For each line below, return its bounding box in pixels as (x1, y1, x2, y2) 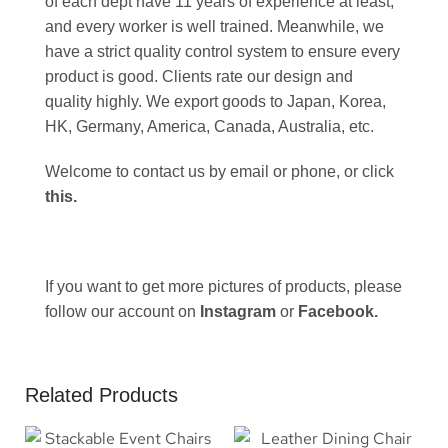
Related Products (25, 384, 178, 407)
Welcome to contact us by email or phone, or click (45, 163, 394, 181)
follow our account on (45, 303, 200, 321)
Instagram (200, 303, 276, 321)
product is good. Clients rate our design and (45, 68, 353, 86)
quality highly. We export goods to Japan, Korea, (45, 93, 386, 111)
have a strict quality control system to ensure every (45, 43, 400, 61)
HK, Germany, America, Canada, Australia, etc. (45, 118, 374, 136)
